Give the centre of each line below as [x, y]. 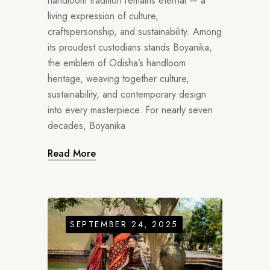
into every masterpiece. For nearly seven [130, 110]
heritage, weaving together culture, [118, 78]
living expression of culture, [103, 16]
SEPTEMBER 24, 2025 [124, 224]
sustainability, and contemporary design [127, 94]
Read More [72, 153]
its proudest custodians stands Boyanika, [130, 47]
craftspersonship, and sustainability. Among [135, 31]
